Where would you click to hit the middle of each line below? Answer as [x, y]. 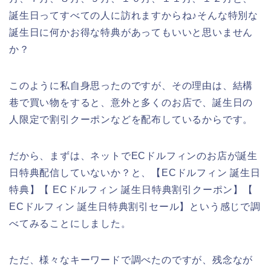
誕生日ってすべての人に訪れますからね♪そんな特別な [134, 15]
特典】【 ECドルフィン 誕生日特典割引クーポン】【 [131, 189]
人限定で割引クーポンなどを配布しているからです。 [131, 119]
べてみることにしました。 [70, 223]
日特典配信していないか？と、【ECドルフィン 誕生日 [135, 172]
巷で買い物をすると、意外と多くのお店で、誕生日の [131, 102]
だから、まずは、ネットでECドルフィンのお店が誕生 [133, 155]
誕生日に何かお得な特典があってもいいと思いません [131, 32]
